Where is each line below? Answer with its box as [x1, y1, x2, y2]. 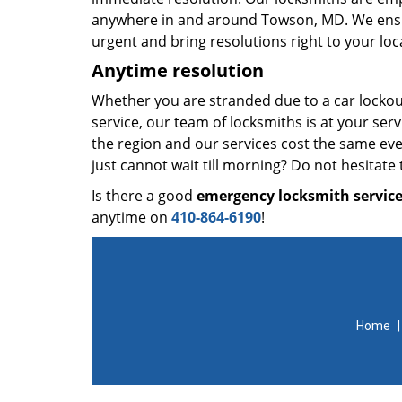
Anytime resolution [92, 58, 264, 83]
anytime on [92, 207, 171, 227]
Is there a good [92, 186, 197, 205]
